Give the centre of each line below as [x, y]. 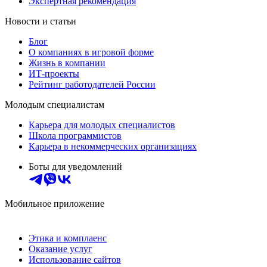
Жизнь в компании [67, 63]
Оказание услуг [60, 249]
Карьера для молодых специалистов [102, 125]
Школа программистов [75, 136]
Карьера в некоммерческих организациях [113, 146]
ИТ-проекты [54, 74]
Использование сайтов [75, 260]
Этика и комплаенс [68, 238]
